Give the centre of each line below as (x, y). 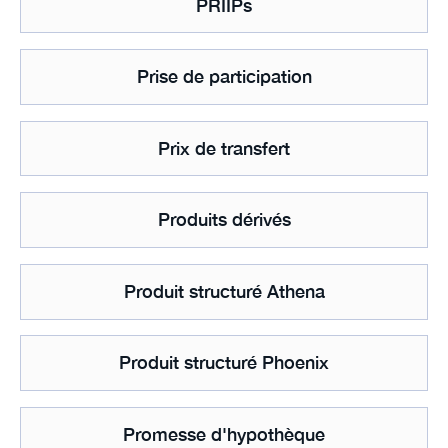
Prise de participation (224, 77)
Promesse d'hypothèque (224, 434)
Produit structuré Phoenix (224, 363)
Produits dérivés (224, 220)
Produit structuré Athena (224, 291)
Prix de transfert (224, 148)
